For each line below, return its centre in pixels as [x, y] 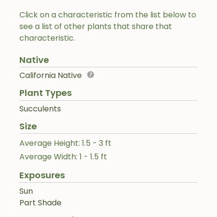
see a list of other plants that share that [96, 26]
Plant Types [46, 93]
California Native [51, 76]
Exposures [42, 175]
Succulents [40, 109]
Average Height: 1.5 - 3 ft [65, 143]
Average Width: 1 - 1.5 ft [63, 156]
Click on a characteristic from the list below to [108, 15]
